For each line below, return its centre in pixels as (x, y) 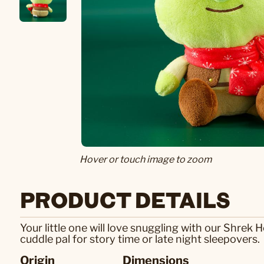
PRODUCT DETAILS (125, 199)
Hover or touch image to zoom (145, 159)
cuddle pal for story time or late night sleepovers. (140, 239)
